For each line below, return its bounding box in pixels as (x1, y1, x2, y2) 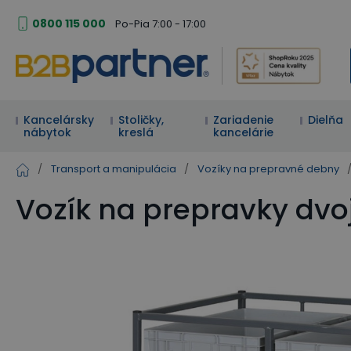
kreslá (118, 125, 154, 140)
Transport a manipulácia (51, 161, 176, 176)
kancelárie (213, 125, 274, 140)
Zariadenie (213, 112, 274, 128)
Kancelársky (24, 112, 94, 128)
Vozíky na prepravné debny (197, 161, 339, 176)
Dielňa (308, 112, 344, 128)
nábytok (24, 125, 71, 140)
